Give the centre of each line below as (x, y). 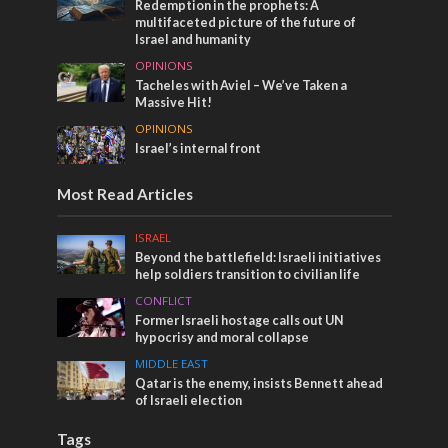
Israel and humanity (193, 40)
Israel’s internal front (198, 149)
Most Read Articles (124, 194)
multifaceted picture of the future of (246, 23)
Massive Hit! (174, 103)
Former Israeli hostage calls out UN (240, 321)
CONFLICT (164, 301)
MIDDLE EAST (172, 364)
